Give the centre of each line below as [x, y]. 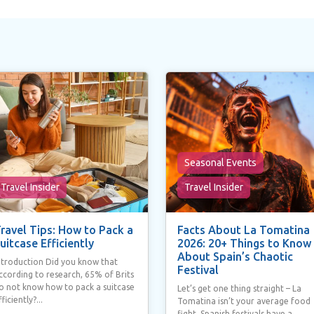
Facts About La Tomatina [244, 230]
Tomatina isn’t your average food [244, 301]
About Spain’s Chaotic [235, 256]
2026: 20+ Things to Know [244, 243]
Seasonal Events [220, 162]
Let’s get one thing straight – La [239, 288]
